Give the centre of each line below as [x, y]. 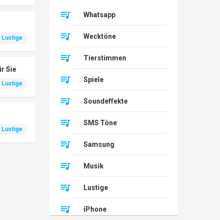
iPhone [95, 209]
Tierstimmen [105, 58]
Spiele [94, 79]
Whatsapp [99, 14]
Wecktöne [100, 36]
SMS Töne [100, 123]
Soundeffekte [106, 101]
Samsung [99, 144]
